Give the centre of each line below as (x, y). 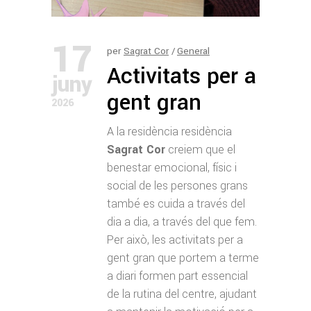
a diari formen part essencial (177, 276)
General (193, 51)
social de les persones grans (177, 185)
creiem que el (200, 149)
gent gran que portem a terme (183, 258)
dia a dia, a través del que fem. (182, 221)
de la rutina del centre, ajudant (182, 294)
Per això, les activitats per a (175, 239)
